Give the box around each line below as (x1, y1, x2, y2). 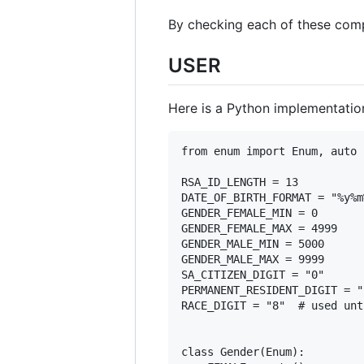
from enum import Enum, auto (181, 144, 357, 158)
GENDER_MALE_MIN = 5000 (181, 236, 324, 250)
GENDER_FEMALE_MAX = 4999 (181, 221, 337, 235)
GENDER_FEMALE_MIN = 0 (181, 206, 318, 219)
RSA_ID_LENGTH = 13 (181, 175, 298, 188)
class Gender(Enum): (181, 344, 305, 358)
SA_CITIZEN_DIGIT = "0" (181, 267, 324, 281)
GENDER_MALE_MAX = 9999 (181, 252, 324, 266)
